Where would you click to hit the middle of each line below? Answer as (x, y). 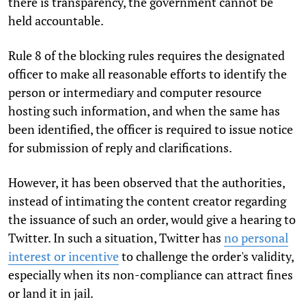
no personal (256, 237)
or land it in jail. (51, 293)
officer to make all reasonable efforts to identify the (148, 73)
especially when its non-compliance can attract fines (151, 274)
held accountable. (57, 20)
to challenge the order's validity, (206, 256)
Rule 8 (25, 55)
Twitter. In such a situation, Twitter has (116, 237)
